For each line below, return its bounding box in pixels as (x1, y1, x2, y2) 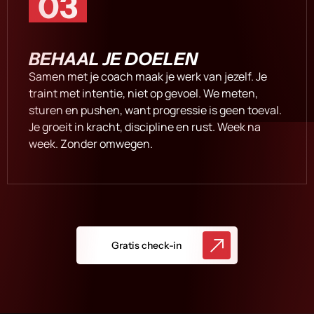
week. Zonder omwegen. (29, 136, 153, 152)
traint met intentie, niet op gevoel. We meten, (29, 86, 258, 102)
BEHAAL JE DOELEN (29, 48, 198, 70)
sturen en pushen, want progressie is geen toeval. (29, 102, 282, 118)
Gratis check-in (111, 238, 182, 252)
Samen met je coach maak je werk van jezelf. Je (29, 69, 267, 85)
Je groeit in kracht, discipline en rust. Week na (29, 119, 261, 135)
